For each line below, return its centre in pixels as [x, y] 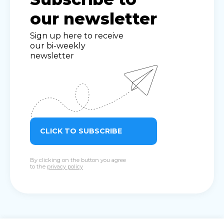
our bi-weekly [58, 46]
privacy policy [65, 167]
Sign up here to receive [77, 36]
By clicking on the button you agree [78, 160]
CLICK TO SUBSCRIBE [81, 131]
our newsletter [93, 19]
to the [38, 167]
